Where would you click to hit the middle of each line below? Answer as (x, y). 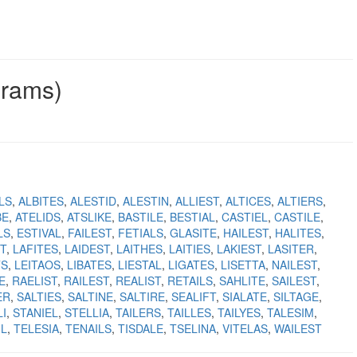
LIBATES (89, 265)
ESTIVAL (39, 233)
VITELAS (245, 328)
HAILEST (246, 233)
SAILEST (294, 280)
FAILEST (90, 233)
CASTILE (297, 217)
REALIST (138, 280)
